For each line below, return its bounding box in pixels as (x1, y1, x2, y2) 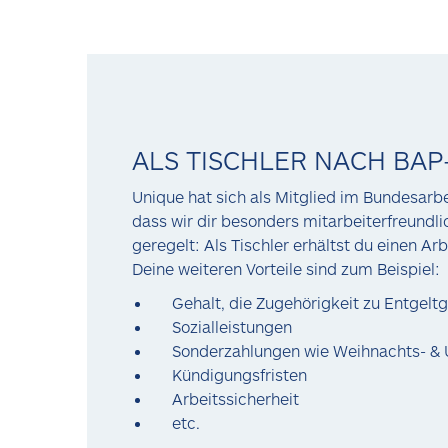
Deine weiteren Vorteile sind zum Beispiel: (132, 259, 440, 278)
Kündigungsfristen (172, 365, 311, 384)
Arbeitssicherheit (172, 389, 299, 408)
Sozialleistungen (172, 317, 296, 336)
